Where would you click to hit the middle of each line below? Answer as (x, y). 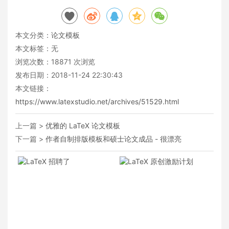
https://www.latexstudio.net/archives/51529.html (97, 101)
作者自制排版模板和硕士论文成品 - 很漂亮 (113, 139)
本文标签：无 (37, 48)
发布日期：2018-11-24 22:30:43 (69, 75)
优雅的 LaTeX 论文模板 (83, 125)
